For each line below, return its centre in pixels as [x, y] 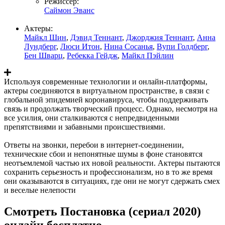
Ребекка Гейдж [92, 55]
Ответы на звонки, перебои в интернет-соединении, [94, 145]
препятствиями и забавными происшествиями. [85, 127]
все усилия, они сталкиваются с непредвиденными [92, 118]
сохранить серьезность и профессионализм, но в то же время [108, 172]
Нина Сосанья [128, 46]
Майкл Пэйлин [148, 55]
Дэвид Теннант [96, 37]
